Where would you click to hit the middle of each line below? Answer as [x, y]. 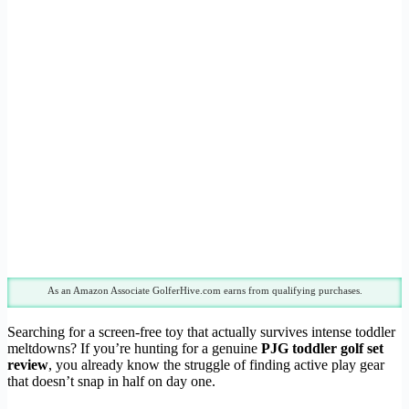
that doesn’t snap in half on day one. [111, 382]
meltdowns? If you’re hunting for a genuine [134, 349]
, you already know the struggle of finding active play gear [216, 365]
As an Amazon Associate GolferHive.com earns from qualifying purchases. [204, 291]
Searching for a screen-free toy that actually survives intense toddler [201, 332]
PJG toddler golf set [322, 349]
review [28, 365]
